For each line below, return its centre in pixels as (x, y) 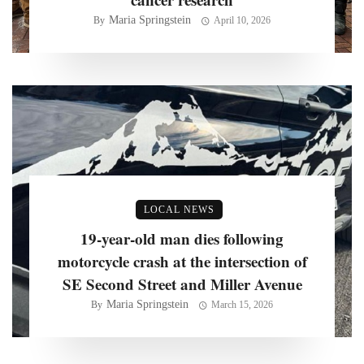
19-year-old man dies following (182, 239)
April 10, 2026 (242, 21)
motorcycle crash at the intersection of (182, 262)
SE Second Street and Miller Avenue (182, 284)
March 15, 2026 (242, 305)
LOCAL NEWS (179, 210)
